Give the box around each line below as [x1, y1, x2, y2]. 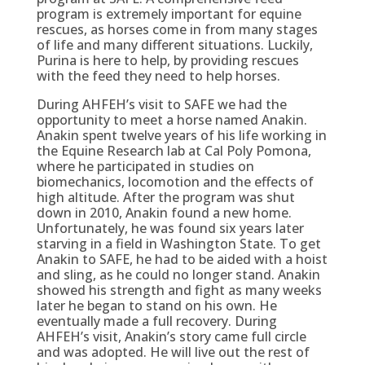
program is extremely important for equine [36, 4, 301, 23]
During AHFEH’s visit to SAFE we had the [36, 95, 287, 113]
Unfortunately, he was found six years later [36, 218, 304, 237]
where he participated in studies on [36, 156, 254, 175]
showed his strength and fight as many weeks [36, 280, 322, 299]
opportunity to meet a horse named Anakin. [36, 110, 307, 129]
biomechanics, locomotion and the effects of [36, 172, 314, 191]
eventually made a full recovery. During [36, 311, 277, 330]
